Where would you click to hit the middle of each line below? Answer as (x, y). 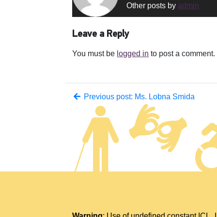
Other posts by (152, 6)
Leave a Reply (101, 34)
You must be (95, 54)
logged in (133, 54)
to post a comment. (182, 54)
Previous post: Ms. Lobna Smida (139, 97)
